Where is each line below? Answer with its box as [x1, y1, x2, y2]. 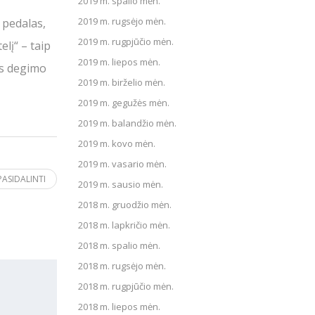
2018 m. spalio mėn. [78, 239, 160, 252]
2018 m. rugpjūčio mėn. [78, 280, 174, 292]
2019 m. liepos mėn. [78, 56, 160, 68]
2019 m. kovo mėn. [78, 137, 155, 150]
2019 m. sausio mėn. [78, 178, 163, 191]
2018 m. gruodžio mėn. [78, 198, 172, 211]
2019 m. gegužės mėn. [78, 96, 169, 109]
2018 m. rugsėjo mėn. [78, 259, 166, 272]
